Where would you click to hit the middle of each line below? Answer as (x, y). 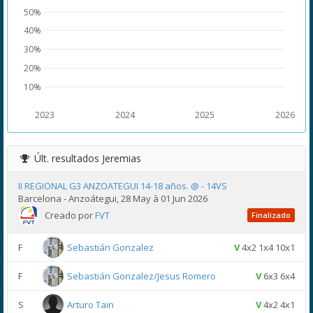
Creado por (70, 215)
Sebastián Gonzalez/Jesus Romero (141, 276)
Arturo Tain (90, 305)
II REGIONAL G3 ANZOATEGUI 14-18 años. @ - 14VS (123, 186)
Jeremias (122, 158)
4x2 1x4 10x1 (267, 247)
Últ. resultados (68, 158)
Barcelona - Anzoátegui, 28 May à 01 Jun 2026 (113, 198)
